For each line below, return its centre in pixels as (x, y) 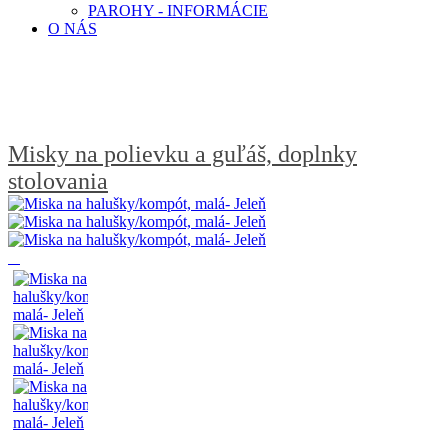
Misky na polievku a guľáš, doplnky (182, 153)
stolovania (58, 180)
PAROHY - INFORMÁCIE (178, 11)
